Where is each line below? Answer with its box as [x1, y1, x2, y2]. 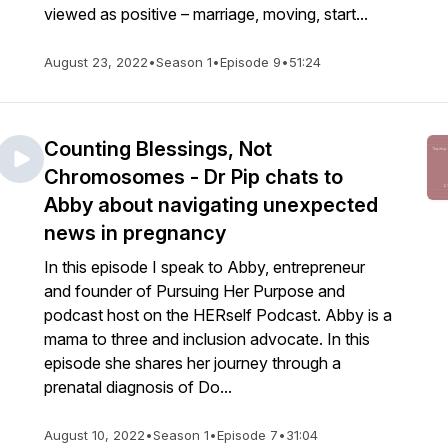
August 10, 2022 [44, 427, 145, 443]
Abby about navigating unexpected [44, 193, 378, 217]
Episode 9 [220, 54, 281, 70]
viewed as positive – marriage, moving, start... [44, 4, 368, 24]
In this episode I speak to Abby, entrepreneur [44, 257, 365, 277]
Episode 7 [217, 427, 278, 443]
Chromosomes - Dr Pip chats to [44, 165, 343, 189]
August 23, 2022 [44, 54, 148, 70]
